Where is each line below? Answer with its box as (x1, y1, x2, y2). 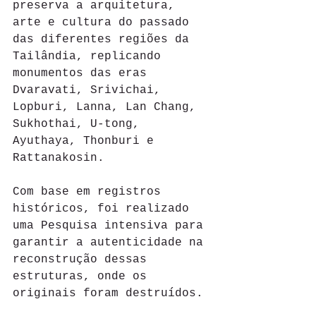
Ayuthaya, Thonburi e (13, 134, 161, 147)
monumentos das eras (13, 66, 154, 80)
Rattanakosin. (13, 151, 104, 164)
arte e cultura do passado (13, 16, 196, 29)
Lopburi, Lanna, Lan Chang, (13, 100, 203, 114)
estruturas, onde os (13, 269, 154, 283)
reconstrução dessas (13, 253, 154, 266)
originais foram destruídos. (13, 286, 203, 300)
